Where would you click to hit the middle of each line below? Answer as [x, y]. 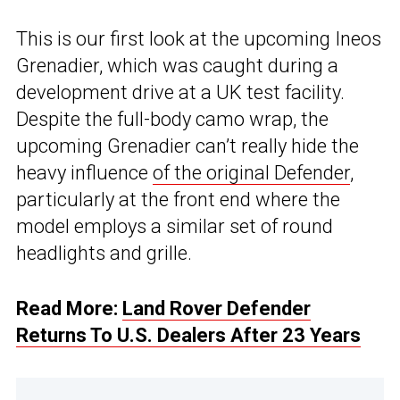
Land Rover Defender [217, 309]
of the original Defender [251, 173]
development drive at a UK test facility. [180, 93]
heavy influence [84, 173]
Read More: [69, 309]
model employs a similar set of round [175, 227]
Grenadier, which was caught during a [177, 66]
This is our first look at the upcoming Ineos [199, 39]
